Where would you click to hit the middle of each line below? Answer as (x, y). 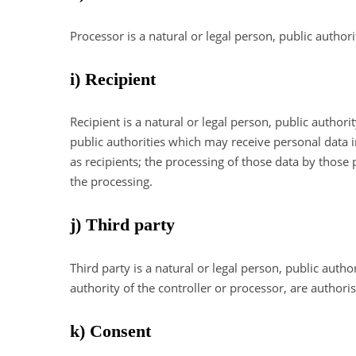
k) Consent (110, 331)
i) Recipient (113, 79)
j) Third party (122, 225)
